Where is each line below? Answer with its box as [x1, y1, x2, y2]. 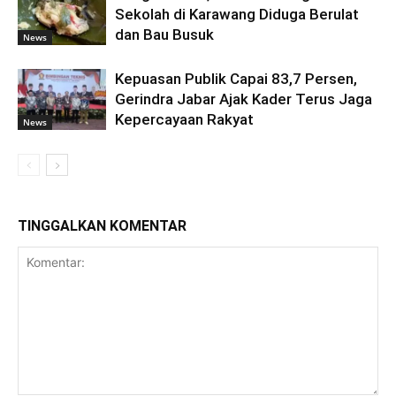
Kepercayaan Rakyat [115, 110, 254, 128]
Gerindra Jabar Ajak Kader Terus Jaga [115, 90, 372, 108]
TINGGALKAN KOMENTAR [18, 217, 187, 234]
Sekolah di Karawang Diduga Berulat [115, 5, 359, 23]
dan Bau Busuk [115, 26, 214, 43]
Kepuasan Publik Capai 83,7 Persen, [115, 70, 357, 88]
